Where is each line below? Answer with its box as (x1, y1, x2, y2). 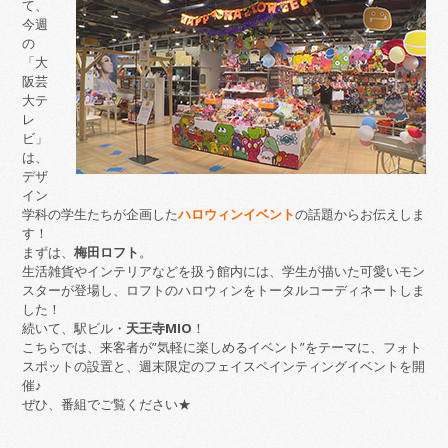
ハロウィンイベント (178, 205, 296, 223)
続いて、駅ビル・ (22, 319, 127, 337)
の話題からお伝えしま (295, 205, 426, 223)
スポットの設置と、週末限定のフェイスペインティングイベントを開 (22, 357, 426, 375)
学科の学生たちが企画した (22, 205, 179, 223)
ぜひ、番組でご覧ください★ (22, 395, 192, 413)
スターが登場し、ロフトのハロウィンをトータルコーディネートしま (22, 281, 426, 299)
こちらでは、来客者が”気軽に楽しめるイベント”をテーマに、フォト (22, 338, 423, 356)
